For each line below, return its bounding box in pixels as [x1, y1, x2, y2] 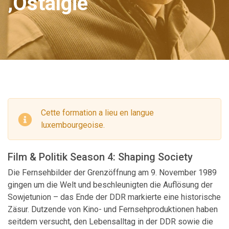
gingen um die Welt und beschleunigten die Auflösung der [8, 179, 213, 190]
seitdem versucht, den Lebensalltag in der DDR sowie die [8, 216, 213, 226]
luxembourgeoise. [41, 120, 105, 130]
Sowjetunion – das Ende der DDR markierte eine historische [8, 192, 221, 202]
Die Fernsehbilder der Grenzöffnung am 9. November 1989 [8, 167, 217, 177]
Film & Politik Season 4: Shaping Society [8, 150, 193, 163]
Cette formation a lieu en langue [41, 108, 154, 118]
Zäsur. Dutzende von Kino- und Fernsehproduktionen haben [8, 204, 218, 214]
